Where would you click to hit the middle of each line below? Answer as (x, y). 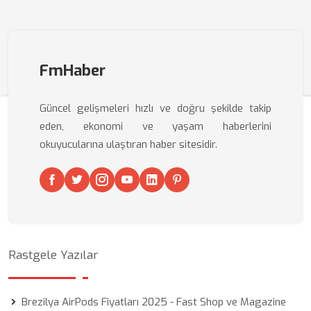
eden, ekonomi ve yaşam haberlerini (155, 126)
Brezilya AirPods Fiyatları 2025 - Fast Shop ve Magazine (154, 302)
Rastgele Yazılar (53, 255)
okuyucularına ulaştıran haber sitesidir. (128, 144)
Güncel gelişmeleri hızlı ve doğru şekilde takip (155, 108)
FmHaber (73, 70)
